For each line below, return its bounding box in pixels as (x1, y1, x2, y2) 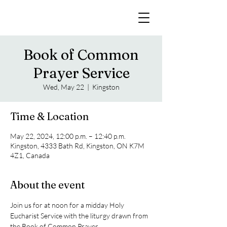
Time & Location (10, 110, 89, 123)
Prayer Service (32, 64, 130, 82)
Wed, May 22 (43, 83, 84, 91)
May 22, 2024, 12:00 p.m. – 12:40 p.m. (10, 132, 126, 140)
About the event (10, 178, 85, 191)
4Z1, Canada (10, 151, 50, 160)
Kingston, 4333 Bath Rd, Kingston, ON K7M (10, 141, 144, 150)
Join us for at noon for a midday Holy (10, 201, 126, 209)
